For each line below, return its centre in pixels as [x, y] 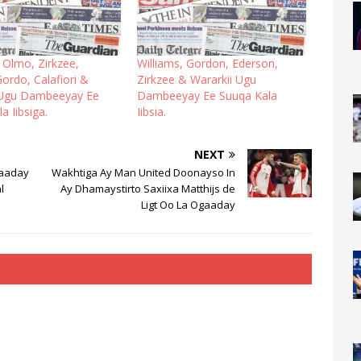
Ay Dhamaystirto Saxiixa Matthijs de [148, 188]
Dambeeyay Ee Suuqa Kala [207, 95]
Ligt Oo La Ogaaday [189, 204]
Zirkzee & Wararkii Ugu [196, 79]
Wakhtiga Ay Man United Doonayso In [144, 172]
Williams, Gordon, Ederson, [207, 63]
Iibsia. [151, 111]
